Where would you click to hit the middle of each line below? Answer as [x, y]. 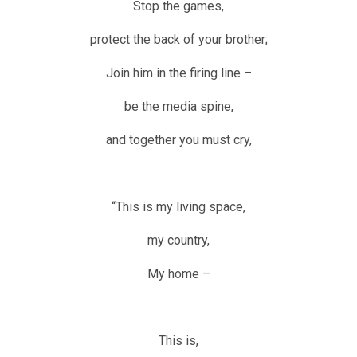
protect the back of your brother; [178, 40]
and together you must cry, [178, 140]
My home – [178, 274]
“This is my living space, [178, 207]
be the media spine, [178, 107]
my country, [178, 241]
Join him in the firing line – [178, 73]
